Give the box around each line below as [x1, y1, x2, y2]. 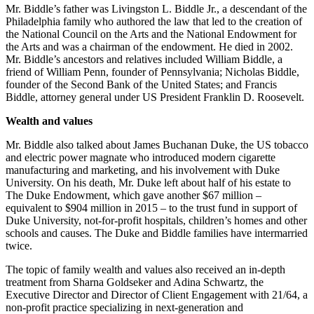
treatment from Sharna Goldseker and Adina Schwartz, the [6, 276, 264, 289]
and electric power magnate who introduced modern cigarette [6, 151, 275, 164]
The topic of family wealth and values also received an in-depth [6, 264, 285, 276]
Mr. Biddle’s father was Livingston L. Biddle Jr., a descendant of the [6, 3, 307, 15]
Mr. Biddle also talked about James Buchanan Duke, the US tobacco [6, 139, 308, 151]
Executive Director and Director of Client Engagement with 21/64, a [6, 289, 308, 301]
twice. [6, 240, 32, 252]
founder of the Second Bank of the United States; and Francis [6, 78, 277, 91]
